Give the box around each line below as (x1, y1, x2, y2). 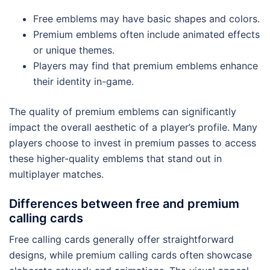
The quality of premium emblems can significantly (9, 105, 236, 118)
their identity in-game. (33, 75, 134, 87)
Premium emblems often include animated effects (33, 28, 260, 40)
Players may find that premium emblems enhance (33, 59, 258, 72)
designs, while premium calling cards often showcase (9, 248, 252, 261)
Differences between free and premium (9, 196, 239, 211)
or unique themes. (33, 43, 115, 56)
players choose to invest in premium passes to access (9, 136, 256, 149)
